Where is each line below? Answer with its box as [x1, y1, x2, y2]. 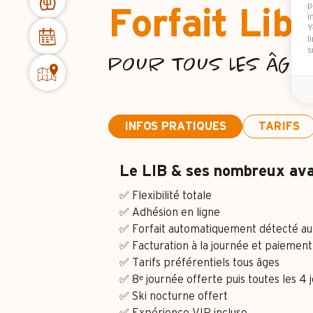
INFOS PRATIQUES [124, 121, 226, 132]
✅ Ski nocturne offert [119, 291, 228, 302]
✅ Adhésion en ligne [119, 207, 220, 218]
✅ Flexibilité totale [119, 190, 212, 201]
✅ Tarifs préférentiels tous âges [119, 257, 279, 268]
